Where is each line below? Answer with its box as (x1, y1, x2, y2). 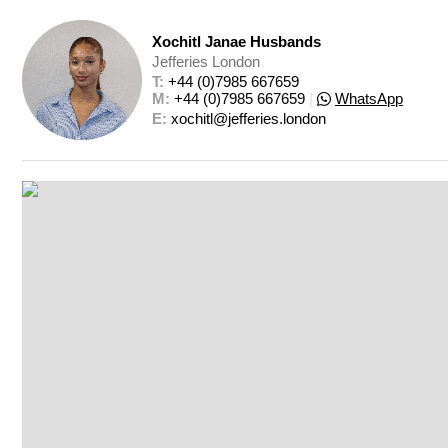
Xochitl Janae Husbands (152, 33, 321, 50)
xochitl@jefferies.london (171, 110, 326, 127)
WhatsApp (335, 90, 403, 107)
